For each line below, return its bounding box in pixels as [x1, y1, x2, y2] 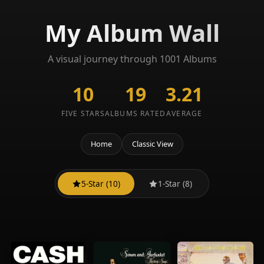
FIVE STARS [61, 108, 105, 118]
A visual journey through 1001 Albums [47, 52, 217, 65]
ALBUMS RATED [104, 108, 166, 118]
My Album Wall [44, 16, 220, 49]
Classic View [132, 138, 173, 149]
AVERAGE [166, 108, 203, 118]
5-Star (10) [81, 177, 120, 189]
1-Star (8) [158, 177, 192, 189]
